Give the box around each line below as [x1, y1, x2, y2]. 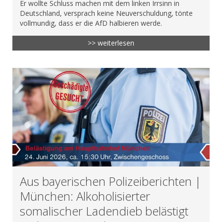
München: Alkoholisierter [20, 187, 150, 204]
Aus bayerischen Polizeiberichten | [20, 172, 201, 189]
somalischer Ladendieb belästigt [20, 202, 188, 219]
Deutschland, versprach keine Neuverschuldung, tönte [20, 8, 193, 18]
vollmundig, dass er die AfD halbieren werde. [20, 18, 162, 28]
